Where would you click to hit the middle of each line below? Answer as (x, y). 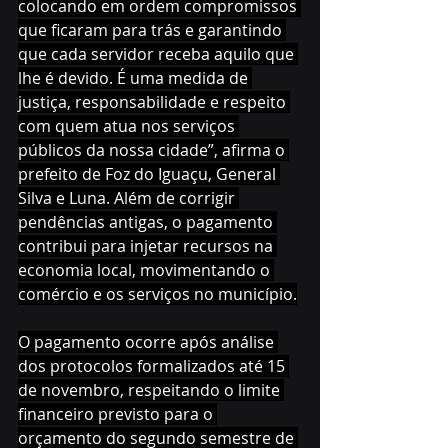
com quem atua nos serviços (128, 126)
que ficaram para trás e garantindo (152, 30)
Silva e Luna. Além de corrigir (128, 198)
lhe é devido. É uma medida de (135, 78)
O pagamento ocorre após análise (148, 342)
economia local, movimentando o (146, 270)
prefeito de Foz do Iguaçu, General (149, 174)
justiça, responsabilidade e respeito (154, 102)
